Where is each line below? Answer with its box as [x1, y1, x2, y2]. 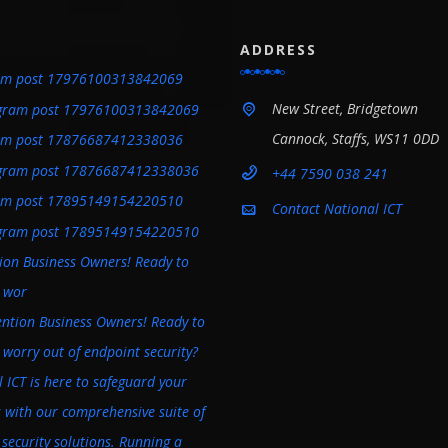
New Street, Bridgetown [272, 99, 418, 118]
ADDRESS [240, 40, 317, 59]
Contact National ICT [272, 199, 402, 218]
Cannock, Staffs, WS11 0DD [272, 129, 439, 148]
